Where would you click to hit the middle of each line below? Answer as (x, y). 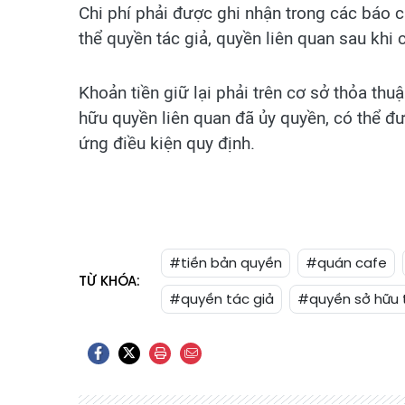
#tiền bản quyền (226, 263)
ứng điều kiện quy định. (167, 143)
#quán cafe (346, 263)
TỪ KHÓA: (109, 281)
